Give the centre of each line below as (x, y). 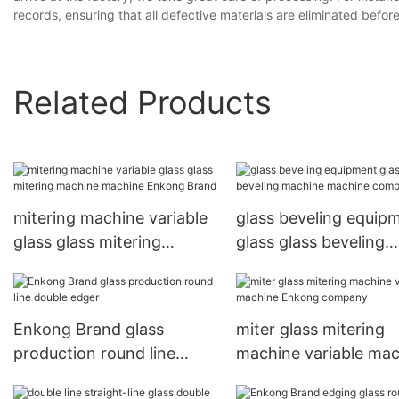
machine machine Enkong (111, 266)
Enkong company (302, 378)
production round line (94, 354)
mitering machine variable (110, 218)
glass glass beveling (310, 242)
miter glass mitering (310, 330)
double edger (63, 378)
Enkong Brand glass (89, 330)
